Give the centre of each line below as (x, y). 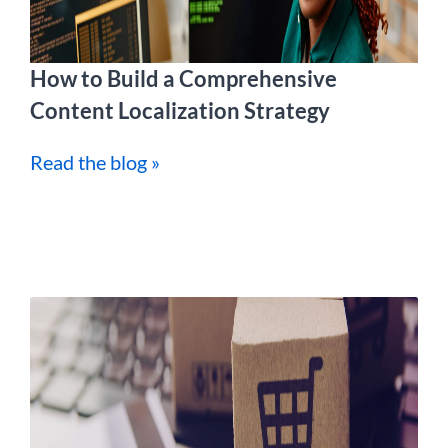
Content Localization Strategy (180, 110)
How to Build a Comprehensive (183, 78)
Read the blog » (95, 162)
